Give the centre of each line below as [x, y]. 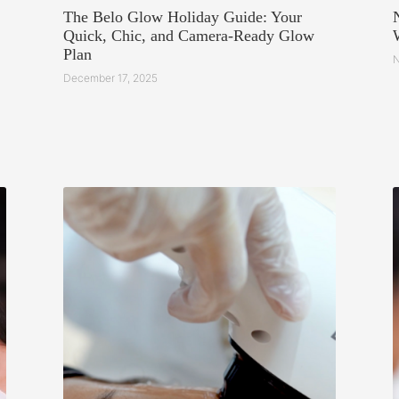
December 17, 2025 [111, 77]
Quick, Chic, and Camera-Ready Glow [189, 36]
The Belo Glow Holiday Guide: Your [183, 17]
